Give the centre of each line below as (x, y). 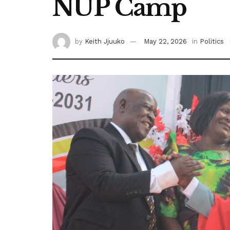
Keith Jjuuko (105, 42)
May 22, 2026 (165, 42)
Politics (212, 42)
